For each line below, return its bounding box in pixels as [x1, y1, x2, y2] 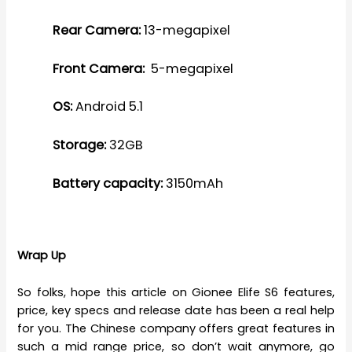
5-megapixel [144, 59, 233, 78]
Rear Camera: [52, 20, 141, 39]
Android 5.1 [71, 97, 143, 116]
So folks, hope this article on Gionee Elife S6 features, [17, 284, 335, 300]
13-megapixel [140, 20, 230, 39]
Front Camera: [52, 59, 145, 78]
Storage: [52, 135, 106, 154]
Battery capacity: [52, 174, 163, 192]
